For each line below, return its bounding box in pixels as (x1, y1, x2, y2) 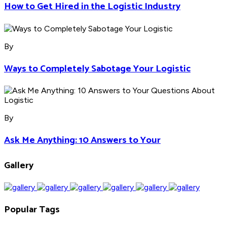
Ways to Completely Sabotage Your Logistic (4, 60, 191, 77)
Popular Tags (4, 202, 60, 218)
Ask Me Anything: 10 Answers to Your (4, 132, 161, 148)
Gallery (4, 157, 33, 173)
